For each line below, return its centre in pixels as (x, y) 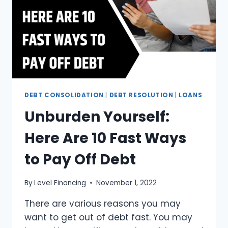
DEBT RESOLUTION (141, 95)
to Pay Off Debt (80, 160)
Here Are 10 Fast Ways (105, 138)
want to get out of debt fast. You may (108, 217)
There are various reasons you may (103, 203)
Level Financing (60, 183)
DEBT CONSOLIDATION (64, 95)
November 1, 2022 (127, 183)
